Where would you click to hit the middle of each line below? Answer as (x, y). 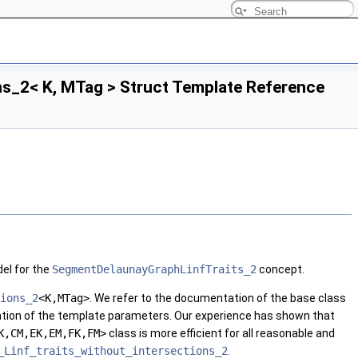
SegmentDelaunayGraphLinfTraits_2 (154, 270)
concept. (280, 270)
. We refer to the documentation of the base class (218, 298)
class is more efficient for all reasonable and (221, 334)
